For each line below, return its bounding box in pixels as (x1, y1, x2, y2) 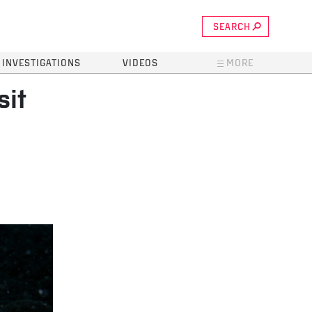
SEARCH (213, 22, 251, 32)
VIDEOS (122, 59, 158, 68)
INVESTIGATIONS (1, 59, 81, 68)
